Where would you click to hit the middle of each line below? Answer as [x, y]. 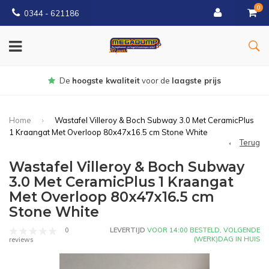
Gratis [101, 80]
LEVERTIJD [128, 230]
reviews [21, 240]
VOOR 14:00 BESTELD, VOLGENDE [203, 230]
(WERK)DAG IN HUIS [227, 239]
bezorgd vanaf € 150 [153, 80]
